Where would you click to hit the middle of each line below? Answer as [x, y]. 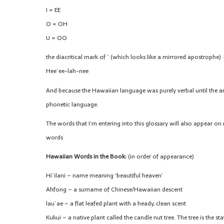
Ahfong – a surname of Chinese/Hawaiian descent [114, 190]
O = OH [57, 24]
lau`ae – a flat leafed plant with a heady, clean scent [116, 204]
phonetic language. [72, 104]
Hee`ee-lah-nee [67, 71]
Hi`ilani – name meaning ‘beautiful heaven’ [104, 176]
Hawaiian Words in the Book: [86, 156]
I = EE [53, 10]
